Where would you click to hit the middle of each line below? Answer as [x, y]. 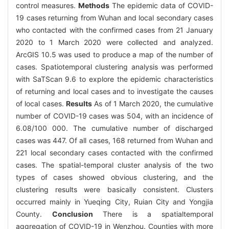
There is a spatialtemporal [153, 214]
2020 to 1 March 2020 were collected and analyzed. [114, 42]
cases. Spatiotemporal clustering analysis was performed [114, 66]
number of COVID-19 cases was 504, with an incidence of [114, 116]
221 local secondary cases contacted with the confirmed [114, 152]
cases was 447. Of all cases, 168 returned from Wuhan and [114, 140]
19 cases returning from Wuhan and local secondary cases [114, 17]
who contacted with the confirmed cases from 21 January [114, 30]
